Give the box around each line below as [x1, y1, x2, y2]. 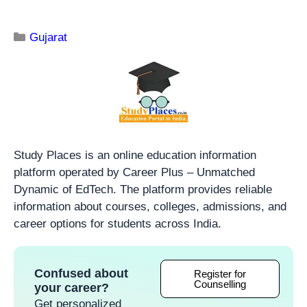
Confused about [34, 266, 128, 280]
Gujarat [29, 30, 68, 44]
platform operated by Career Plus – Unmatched [14, 165, 255, 179]
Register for [194, 267, 246, 280]
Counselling [194, 278, 246, 290]
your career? [34, 280, 109, 295]
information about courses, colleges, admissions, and [14, 199, 286, 213]
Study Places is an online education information [14, 148, 256, 162]
